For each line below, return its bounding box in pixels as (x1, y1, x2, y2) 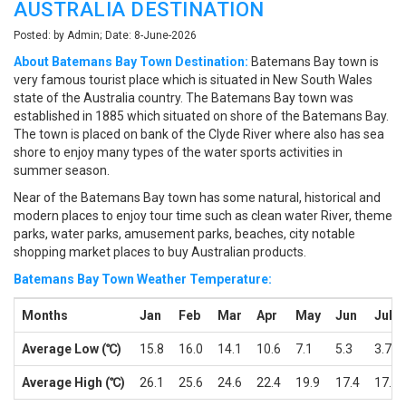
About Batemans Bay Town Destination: (14, 54, 248, 70)
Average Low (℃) (22, 342, 121, 357)
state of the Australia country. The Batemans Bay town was (14, 91, 353, 106)
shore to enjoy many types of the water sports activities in (14, 145, 343, 160)
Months (22, 308, 68, 324)
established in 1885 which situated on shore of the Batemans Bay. (14, 109, 389, 124)
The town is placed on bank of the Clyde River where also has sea (14, 127, 384, 142)
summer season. (14, 163, 110, 179)
